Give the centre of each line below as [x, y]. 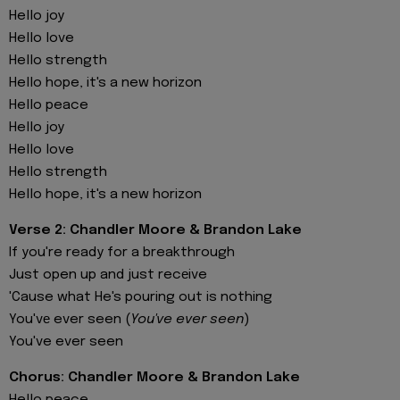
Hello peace [49, 105]
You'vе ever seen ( [70, 319]
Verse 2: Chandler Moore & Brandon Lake [155, 230]
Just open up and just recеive [108, 275]
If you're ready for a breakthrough [122, 252]
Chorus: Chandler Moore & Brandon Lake [154, 378]
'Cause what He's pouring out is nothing [141, 297]
